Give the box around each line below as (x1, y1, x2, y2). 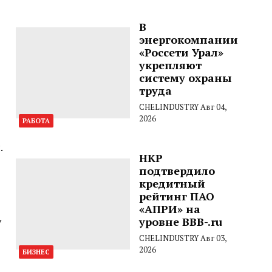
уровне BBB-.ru (138, 214, 222, 229)
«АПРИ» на (138, 202, 200, 216)
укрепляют (138, 58, 202, 72)
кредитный (138, 176, 205, 191)
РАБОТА (22, 117, 50, 125)
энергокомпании (138, 32, 238, 47)
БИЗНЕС (22, 248, 50, 256)
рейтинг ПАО (138, 189, 214, 203)
